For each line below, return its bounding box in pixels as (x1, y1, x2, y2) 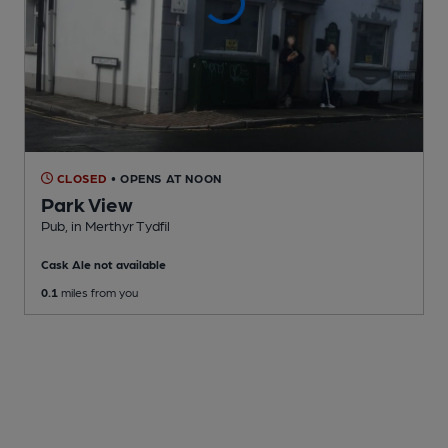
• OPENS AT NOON (110, 170, 222, 185)
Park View (41, 191, 133, 216)
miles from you (58, 284, 138, 299)
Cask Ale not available (41, 256, 166, 271)
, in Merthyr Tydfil (65, 216, 170, 233)
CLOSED (53, 170, 108, 185)
